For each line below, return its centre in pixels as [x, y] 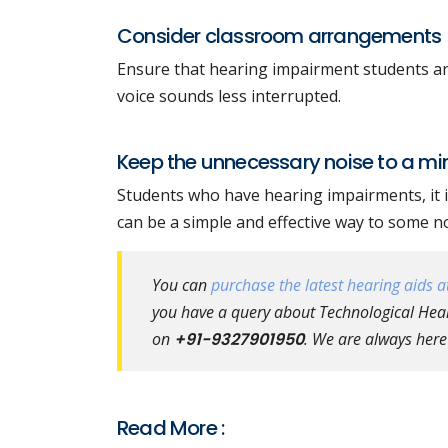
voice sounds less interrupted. [229, 96]
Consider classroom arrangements [279, 36]
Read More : [171, 428]
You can [181, 285]
